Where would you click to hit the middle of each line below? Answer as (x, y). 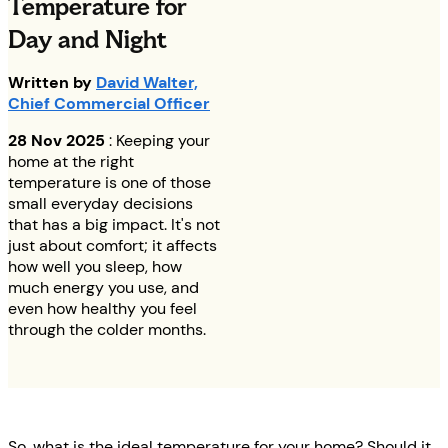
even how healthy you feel (102, 309)
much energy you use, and (103, 288)
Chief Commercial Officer (109, 104)
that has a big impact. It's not (114, 225)
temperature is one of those (109, 183)
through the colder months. (107, 330)
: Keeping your (157, 141)
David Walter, (147, 83)
